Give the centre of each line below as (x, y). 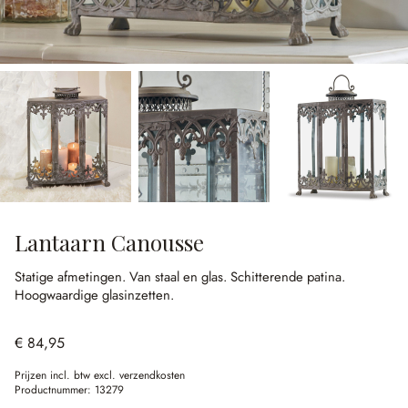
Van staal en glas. (180, 277)
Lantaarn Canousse (109, 242)
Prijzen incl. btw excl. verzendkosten (100, 375)
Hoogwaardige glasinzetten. (94, 295)
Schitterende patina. (288, 277)
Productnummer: (55, 390)
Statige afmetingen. (72, 277)
